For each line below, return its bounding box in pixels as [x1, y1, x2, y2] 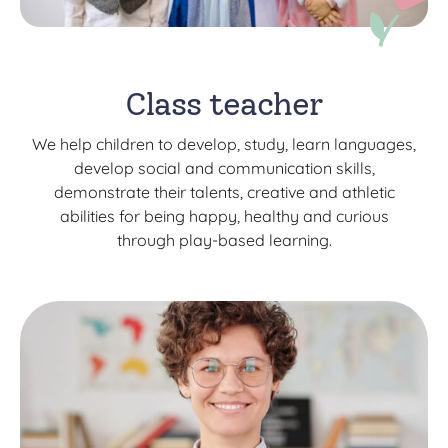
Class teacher [125, 85, 323, 123]
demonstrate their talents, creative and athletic [53, 182, 395, 202]
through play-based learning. [116, 230, 332, 250]
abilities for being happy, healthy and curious [59, 206, 389, 226]
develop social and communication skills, [73, 158, 375, 178]
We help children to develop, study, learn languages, [32, 134, 416, 154]
